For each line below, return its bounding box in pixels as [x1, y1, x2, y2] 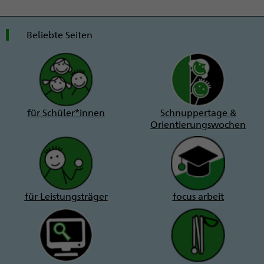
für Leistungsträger [24, 190, 108, 203]
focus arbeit [172, 190, 224, 203]
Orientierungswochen [150, 118, 246, 131]
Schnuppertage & [160, 106, 236, 119]
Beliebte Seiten [27, 28, 93, 41]
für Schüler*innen [27, 106, 105, 119]
